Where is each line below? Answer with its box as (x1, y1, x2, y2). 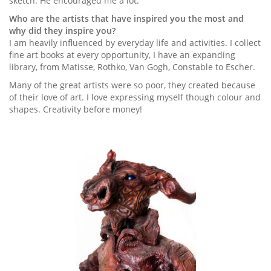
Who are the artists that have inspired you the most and (9, 13, 244, 25)
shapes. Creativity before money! (9, 103, 142, 116)
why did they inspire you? (9, 25, 116, 37)
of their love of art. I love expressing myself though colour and (9, 91, 261, 103)
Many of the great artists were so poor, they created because (9, 79, 255, 91)
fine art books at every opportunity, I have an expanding (9, 49, 235, 61)
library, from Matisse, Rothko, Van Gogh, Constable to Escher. (9, 61, 255, 73)
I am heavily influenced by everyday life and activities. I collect (9, 37, 261, 49)
